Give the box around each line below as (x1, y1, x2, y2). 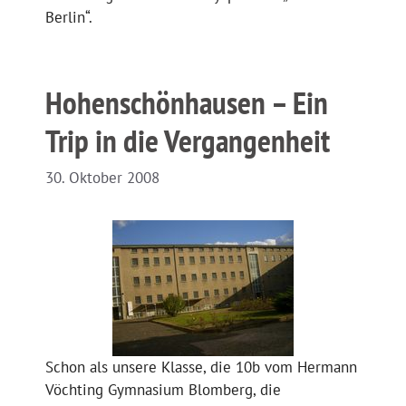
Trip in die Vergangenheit (45, 119, 330, 161)
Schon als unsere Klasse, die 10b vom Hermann (45, 357, 357, 378)
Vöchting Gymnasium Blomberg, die (45, 380, 281, 401)
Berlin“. (45, 6, 92, 27)
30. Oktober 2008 (45, 168, 159, 188)
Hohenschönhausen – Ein (45, 81, 328, 123)
